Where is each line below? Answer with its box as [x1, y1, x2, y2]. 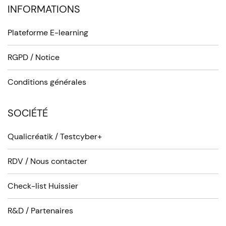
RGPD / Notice [8, 52, 60, 63]
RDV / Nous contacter [8, 156, 87, 166]
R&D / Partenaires [8, 205, 73, 216]
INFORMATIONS [8, 3, 80, 16]
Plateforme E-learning [8, 27, 88, 38]
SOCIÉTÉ [8, 106, 48, 120]
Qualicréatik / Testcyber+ [8, 131, 102, 142]
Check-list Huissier [8, 181, 78, 191]
